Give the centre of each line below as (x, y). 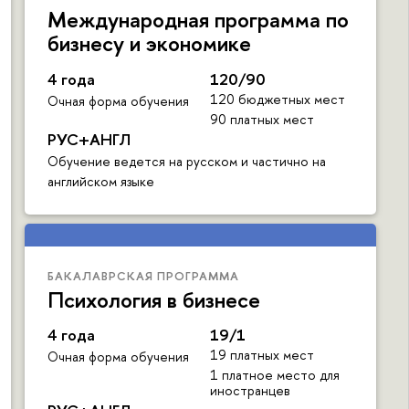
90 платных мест (262, 119)
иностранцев (250, 391)
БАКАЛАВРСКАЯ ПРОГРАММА (143, 275)
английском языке (101, 181)
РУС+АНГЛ (89, 139)
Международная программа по (198, 19)
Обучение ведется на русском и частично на (187, 161)
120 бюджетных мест (277, 99)
